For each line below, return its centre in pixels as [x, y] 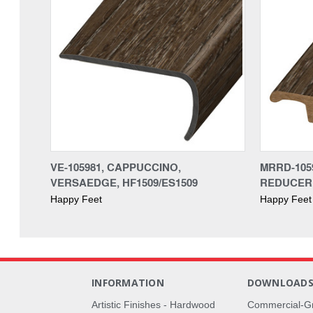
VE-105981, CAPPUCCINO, [116, 167]
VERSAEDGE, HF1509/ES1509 [124, 182]
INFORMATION [128, 282]
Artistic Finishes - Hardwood [154, 304]
